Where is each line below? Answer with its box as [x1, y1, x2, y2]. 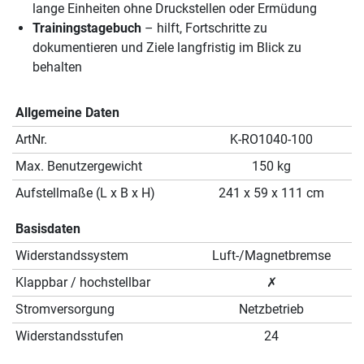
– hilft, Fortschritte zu [141, 20, 267, 37]
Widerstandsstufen [15, 328, 123, 344]
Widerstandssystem [15, 248, 128, 264]
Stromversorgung [15, 301, 115, 318]
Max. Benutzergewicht [15, 158, 142, 175]
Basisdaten [15, 221, 80, 237]
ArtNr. [15, 132, 47, 148]
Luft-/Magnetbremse [212, 248, 331, 264]
